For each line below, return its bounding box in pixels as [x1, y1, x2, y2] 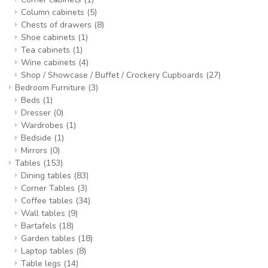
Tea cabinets [21, 44, 72, 56]
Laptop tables [21, 245, 76, 257]
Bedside [21, 132, 54, 144]
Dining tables [21, 170, 74, 181]
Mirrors [21, 145, 50, 156]
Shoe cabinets [21, 32, 78, 43]
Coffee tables [21, 195, 75, 206]
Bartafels [21, 220, 59, 232]
